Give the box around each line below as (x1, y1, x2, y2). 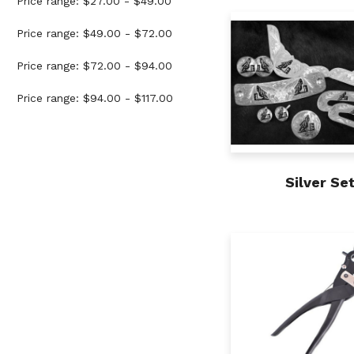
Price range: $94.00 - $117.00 (17, 92, 173, 105)
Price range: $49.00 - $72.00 (17, 27, 172, 40)
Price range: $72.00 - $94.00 (17, 59, 172, 73)
